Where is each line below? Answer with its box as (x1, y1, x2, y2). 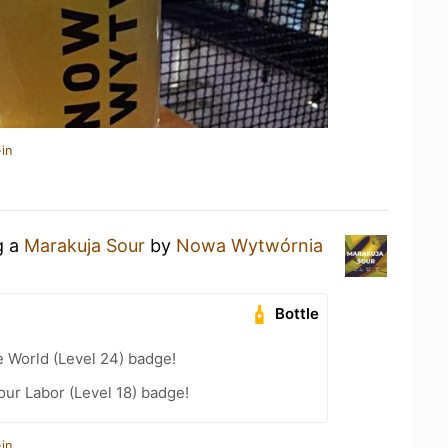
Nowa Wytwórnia (176, 235, 323, 256)
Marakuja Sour (24, 235, 145, 256)
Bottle (275, 304, 320, 323)
